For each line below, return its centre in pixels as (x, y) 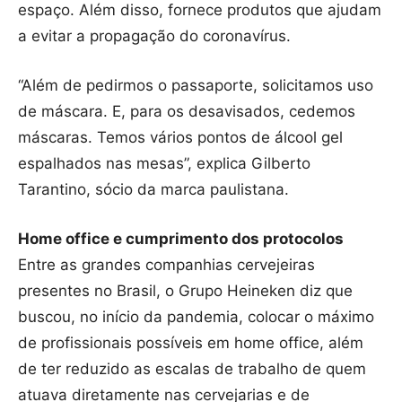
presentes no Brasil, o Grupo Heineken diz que (185, 291)
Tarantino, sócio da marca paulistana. (153, 190)
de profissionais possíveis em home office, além (191, 343)
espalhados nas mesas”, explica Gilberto (164, 164)
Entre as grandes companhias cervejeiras (166, 265)
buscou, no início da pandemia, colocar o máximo (196, 317)
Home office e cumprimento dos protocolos (181, 239)
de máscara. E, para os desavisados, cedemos (187, 112)
